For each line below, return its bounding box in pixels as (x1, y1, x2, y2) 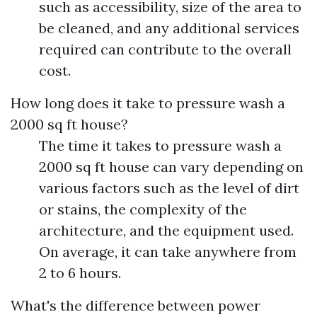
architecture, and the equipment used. (39, 221, 294, 239)
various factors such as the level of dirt (39, 179, 299, 197)
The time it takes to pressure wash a (39, 137, 282, 154)
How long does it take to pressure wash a (11, 94, 285, 112)
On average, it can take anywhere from (39, 243, 296, 260)
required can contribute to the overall (39, 40, 292, 58)
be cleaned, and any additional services (39, 19, 299, 37)
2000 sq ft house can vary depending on (39, 158, 304, 175)
